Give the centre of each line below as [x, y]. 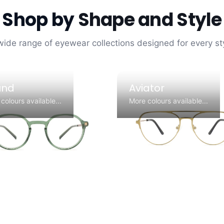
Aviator [147, 88]
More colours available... [168, 100]
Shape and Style [150, 19]
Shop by [40, 19]
